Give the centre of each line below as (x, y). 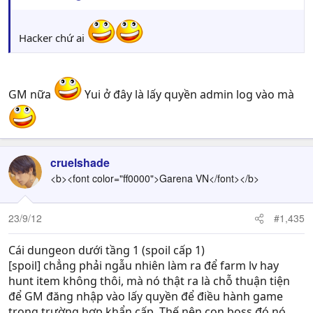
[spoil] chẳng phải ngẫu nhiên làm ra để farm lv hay (144, 266)
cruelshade (80, 163)
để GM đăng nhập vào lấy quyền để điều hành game (146, 297)
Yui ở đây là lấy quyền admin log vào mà (188, 95)
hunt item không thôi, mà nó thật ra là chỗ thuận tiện (149, 281)
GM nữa (31, 95)
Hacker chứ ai (53, 38)
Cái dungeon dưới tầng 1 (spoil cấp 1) (107, 250)
